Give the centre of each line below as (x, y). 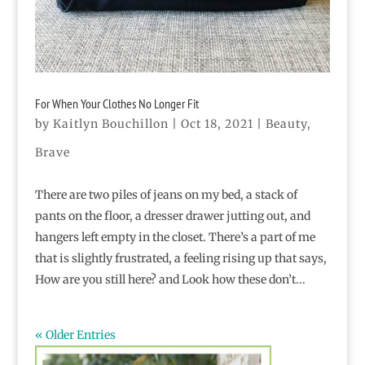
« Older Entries (75, 334)
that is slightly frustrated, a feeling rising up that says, (180, 258)
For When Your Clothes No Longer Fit (117, 103)
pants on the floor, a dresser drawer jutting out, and (172, 215)
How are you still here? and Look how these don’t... (170, 279)
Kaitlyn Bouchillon (110, 123)
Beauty (286, 123)
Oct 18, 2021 (217, 123)
